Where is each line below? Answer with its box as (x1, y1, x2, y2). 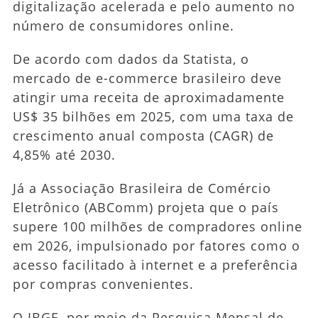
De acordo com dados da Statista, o (12, 50, 249, 67)
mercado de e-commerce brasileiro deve (12, 69, 282, 87)
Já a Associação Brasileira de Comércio (12, 179, 271, 197)
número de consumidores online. (12, 16, 234, 34)
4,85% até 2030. (12, 146, 116, 163)
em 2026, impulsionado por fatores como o (12, 236, 300, 254)
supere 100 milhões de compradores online (12, 217, 302, 235)
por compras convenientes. (12, 275, 194, 292)
